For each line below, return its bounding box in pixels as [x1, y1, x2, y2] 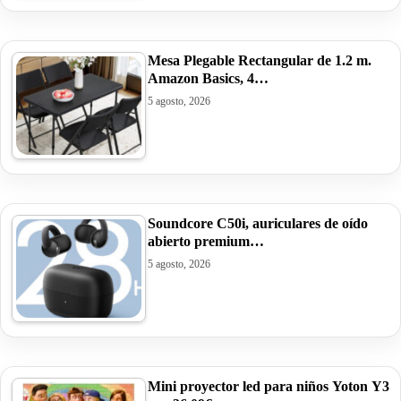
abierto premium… [148, 233, 264, 249]
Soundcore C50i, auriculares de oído [148, 215, 368, 231]
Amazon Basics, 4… [148, 70, 269, 86]
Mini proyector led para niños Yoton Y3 [148, 378, 389, 394]
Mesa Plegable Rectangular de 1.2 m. [148, 52, 371, 68]
